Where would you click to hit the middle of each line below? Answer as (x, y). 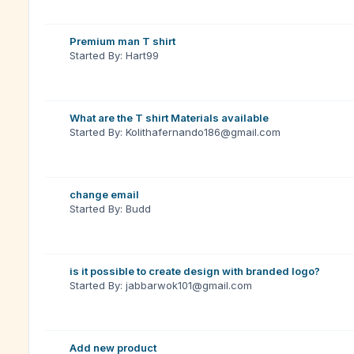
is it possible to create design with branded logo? (195, 271)
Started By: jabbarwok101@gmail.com (161, 285)
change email (104, 194)
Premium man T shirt (122, 41)
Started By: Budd (110, 209)
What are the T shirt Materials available (169, 118)
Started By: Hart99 (114, 55)
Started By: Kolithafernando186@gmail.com (175, 132)
